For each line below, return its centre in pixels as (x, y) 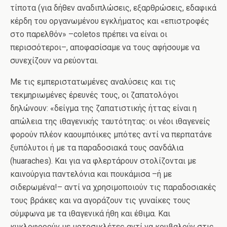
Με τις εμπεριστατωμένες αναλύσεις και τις (93, 82)
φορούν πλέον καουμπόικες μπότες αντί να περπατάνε (111, 135)
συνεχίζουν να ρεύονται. (54, 61)
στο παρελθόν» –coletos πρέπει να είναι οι (89, 34)
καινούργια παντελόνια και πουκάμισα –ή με (91, 174)
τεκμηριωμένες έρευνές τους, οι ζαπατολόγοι (94, 95)
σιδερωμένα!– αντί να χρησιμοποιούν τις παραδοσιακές (113, 187)
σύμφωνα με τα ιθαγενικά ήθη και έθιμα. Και (90, 214)
